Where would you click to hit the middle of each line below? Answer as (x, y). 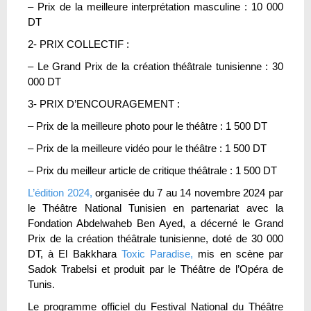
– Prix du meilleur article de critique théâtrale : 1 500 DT (152, 170)
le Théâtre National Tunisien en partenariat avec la (155, 208)
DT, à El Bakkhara (75, 253)
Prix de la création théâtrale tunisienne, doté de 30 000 (155, 238)
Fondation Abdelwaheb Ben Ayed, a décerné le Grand (155, 223)
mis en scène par (238, 253)
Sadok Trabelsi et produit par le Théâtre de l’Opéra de (155, 269)
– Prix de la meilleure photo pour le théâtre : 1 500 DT (148, 126)
